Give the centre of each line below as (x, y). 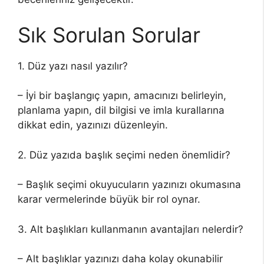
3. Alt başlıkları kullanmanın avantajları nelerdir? (131, 229)
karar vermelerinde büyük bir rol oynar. (109, 199)
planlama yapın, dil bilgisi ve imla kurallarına (121, 110)
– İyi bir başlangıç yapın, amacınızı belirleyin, (122, 95)
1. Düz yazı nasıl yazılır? (73, 66)
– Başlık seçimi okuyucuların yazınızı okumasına (129, 184)
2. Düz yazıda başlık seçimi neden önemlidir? (124, 155)
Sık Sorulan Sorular (109, 34)
